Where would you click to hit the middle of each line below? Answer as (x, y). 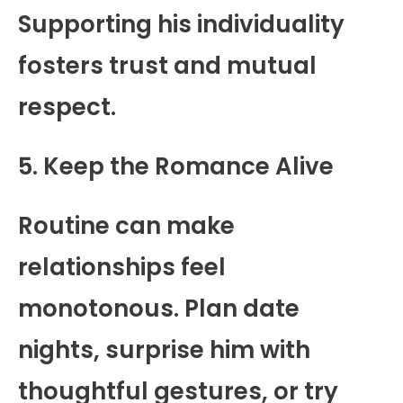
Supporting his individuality (181, 24)
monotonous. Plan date (159, 308)
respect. (67, 107)
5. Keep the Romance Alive (176, 166)
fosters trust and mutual (167, 65)
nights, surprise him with (164, 349)
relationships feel (122, 267)
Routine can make (126, 225)
